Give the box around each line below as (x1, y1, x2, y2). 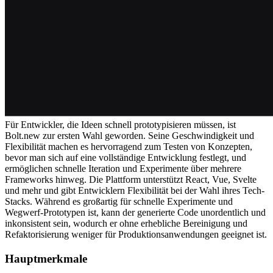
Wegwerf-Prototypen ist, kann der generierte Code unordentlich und (5, 207, 268, 218)
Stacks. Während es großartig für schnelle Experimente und (5, 196, 235, 207)
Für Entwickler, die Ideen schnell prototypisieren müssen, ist (5, 119, 238, 130)
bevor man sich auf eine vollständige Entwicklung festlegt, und (5, 152, 249, 163)
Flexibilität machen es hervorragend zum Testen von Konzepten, (5, 141, 255, 152)
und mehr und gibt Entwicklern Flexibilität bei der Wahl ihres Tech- (5, 185, 264, 196)
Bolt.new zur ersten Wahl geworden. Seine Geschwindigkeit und (5, 130, 257, 141)
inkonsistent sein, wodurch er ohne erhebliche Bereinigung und (5, 218, 250, 229)
